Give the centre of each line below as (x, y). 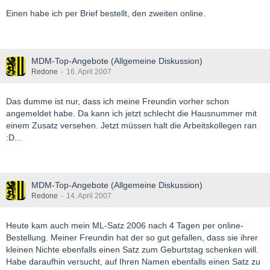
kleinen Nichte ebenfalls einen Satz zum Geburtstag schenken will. (132, 250)
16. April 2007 (89, 72)
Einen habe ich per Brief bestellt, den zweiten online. (106, 13)
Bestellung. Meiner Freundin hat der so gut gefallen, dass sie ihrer (132, 237)
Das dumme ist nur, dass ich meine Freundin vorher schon (118, 101)
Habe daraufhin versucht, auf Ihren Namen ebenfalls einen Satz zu (133, 262)
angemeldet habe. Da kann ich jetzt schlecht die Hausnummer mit (131, 113)
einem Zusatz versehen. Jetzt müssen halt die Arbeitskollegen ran (131, 125)
